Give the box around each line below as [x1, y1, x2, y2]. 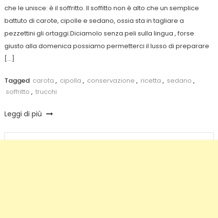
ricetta [140, 75, 161, 85]
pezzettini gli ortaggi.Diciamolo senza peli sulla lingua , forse [4, 28, 194, 38]
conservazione [87, 75, 135, 85]
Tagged [4, 75, 31, 85]
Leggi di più [4, 109, 44, 119]
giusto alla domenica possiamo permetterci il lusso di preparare [4, 41, 209, 51]
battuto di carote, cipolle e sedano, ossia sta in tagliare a [4, 16, 184, 25]
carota [32, 75, 54, 85]
